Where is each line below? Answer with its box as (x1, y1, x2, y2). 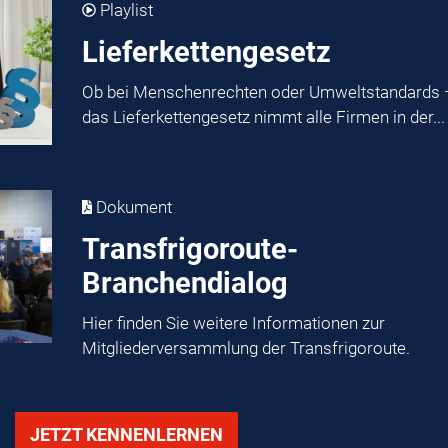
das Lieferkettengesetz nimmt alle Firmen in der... (81, 106, 445, 127)
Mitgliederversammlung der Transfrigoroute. (81, 337, 410, 358)
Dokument (92, 197, 172, 218)
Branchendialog (81, 266, 288, 301)
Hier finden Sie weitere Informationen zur (81, 312, 385, 333)
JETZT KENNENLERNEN (30, 423, 223, 445)
